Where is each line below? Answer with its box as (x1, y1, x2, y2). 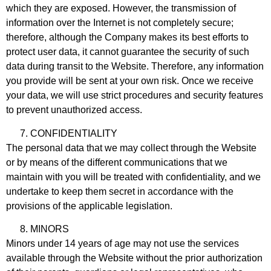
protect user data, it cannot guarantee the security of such (6, 47, 249, 57)
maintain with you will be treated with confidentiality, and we (6, 171, 261, 182)
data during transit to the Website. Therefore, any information (6, 61, 264, 72)
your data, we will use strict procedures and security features (6, 90, 263, 101)
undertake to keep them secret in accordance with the (6, 186, 233, 197)
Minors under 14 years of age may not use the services (6, 238, 239, 249)
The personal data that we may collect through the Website (6, 142, 256, 153)
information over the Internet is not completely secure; (6, 18, 233, 28)
